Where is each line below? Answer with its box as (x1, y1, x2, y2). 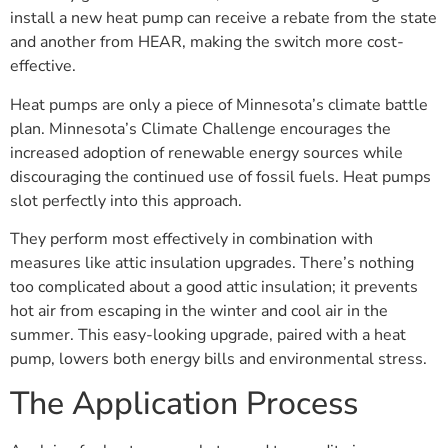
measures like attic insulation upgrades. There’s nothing (10, 251, 414, 274)
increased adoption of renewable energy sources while (10, 141, 403, 164)
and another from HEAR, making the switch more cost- (10, 31, 404, 54)
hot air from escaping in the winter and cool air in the (10, 299, 388, 322)
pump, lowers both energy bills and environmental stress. (10, 347, 427, 370)
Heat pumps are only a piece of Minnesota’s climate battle (10, 93, 428, 116)
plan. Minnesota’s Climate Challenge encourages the (10, 117, 391, 140)
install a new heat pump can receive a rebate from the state (10, 7, 437, 30)
